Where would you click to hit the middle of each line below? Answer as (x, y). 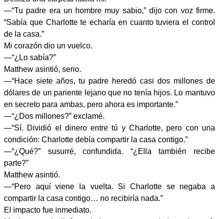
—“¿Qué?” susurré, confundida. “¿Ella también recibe (109, 151)
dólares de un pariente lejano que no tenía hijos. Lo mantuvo (109, 93)
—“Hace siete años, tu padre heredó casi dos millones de (109, 81)
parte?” (16, 163)
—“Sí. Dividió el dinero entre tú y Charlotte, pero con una (109, 128)
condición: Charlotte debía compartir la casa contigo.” (96, 140)
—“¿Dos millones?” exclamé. (54, 116)
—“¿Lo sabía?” (30, 57)
